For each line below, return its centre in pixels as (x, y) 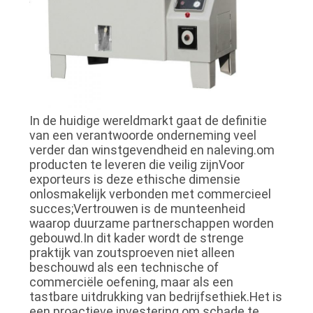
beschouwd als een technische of (124, 267)
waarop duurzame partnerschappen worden (151, 223)
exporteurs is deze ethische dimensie (134, 179)
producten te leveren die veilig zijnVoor (137, 164)
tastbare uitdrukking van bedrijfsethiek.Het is (155, 296)
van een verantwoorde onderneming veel (143, 135)
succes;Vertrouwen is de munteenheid (137, 208)
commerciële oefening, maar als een (131, 282)
